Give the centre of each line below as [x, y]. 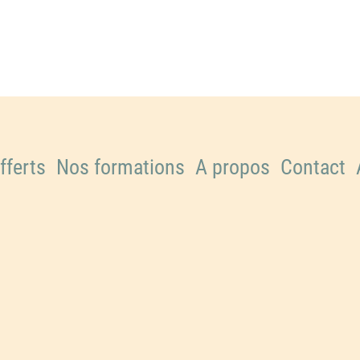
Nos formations [120, 167]
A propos [232, 167]
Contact [313, 167]
